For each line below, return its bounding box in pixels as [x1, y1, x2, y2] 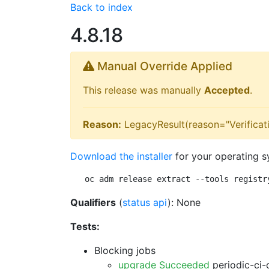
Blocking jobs [94, 244, 156, 256]
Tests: [70, 220, 100, 232]
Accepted [204, 84, 250, 96]
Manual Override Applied [94, 59, 232, 73]
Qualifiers [70, 196, 116, 208]
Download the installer [70, 150, 172, 162]
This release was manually [83, 84, 204, 96]
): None [168, 196, 201, 208]
